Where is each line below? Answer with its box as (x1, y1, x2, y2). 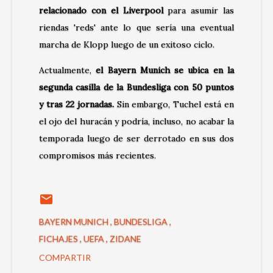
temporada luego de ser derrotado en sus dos (39, 133, 234, 144)
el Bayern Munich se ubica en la (96, 65, 235, 76)
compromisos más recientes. (39, 150, 156, 161)
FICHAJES (39, 233, 80, 244)
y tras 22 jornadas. (39, 99, 114, 110)
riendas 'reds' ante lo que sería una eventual (39, 22, 234, 34)
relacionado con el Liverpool (39, 5, 163, 16)
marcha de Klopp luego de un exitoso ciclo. (39, 39, 214, 51)
